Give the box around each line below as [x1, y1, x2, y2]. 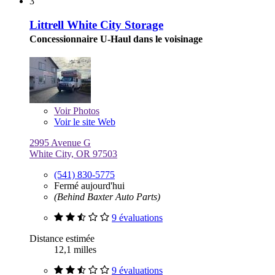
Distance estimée [29, 233, 95, 244]
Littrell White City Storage [29, 18, 163, 31]
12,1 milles [54, 244, 96, 255]
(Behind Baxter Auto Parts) [54, 191, 160, 202]
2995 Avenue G [29, 137, 91, 148]
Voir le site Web [54, 116, 115, 127]
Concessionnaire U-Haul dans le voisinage [29, 33, 203, 44]
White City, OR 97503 [29, 148, 117, 159]
